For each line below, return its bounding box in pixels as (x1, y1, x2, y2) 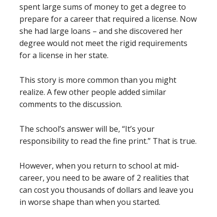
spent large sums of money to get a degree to (19, 1, 186, 12)
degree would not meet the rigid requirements (19, 38, 187, 48)
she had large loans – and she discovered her (19, 26, 183, 36)
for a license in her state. (19, 50, 108, 61)
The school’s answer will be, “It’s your (19, 124, 155, 134)
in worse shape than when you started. (19, 197, 160, 207)
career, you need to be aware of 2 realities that (19, 172, 189, 183)
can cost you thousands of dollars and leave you (19, 185, 193, 195)
